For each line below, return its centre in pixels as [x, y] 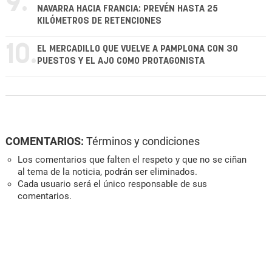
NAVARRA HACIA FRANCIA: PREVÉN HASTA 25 [127, 9]
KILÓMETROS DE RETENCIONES [99, 21]
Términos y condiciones [143, 141]
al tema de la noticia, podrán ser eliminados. [107, 172]
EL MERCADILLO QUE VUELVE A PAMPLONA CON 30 [138, 49]
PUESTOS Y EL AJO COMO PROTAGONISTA [121, 61]
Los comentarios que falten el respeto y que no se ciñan [132, 160]
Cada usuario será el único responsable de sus [112, 184]
